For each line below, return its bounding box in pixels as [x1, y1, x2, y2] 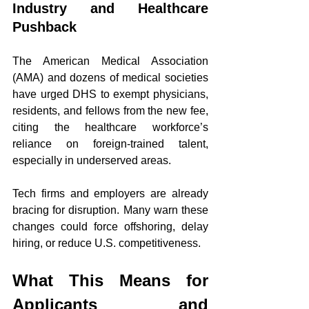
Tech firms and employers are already [12, 188, 208, 199]
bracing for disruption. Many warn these [12, 204, 208, 216]
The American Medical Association [12, 55, 208, 67]
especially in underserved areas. [12, 154, 171, 166]
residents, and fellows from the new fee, [12, 105, 208, 117]
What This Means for [12, 271, 208, 290]
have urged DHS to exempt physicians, [12, 88, 208, 100]
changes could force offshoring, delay [12, 221, 208, 232]
